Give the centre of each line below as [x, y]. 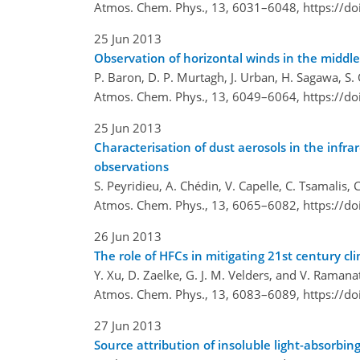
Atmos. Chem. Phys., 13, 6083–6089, [198, 294]
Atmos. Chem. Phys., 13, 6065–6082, [198, 205]
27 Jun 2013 [128, 325]
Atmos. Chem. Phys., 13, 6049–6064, [198, 96]
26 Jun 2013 [128, 236]
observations [131, 166]
